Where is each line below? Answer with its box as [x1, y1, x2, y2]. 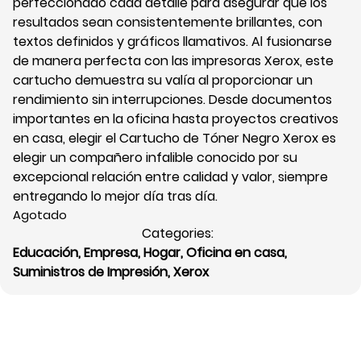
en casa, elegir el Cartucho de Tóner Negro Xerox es [13, 129, 336, 148]
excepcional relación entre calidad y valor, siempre [13, 168, 328, 187]
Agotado [13, 207, 67, 224]
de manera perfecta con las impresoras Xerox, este [13, 52, 334, 71]
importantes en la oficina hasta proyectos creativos [13, 110, 338, 129]
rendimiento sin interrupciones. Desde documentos [13, 90, 332, 110]
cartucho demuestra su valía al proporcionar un [13, 71, 313, 90]
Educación [13, 243, 78, 263]
